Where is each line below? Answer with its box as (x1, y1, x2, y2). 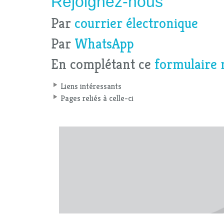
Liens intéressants (60, 80, 121, 91)
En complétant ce (51, 55, 154, 73)
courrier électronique (74, 14, 198, 32)
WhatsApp (74, 34, 134, 52)
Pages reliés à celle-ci (60, 92, 133, 103)
